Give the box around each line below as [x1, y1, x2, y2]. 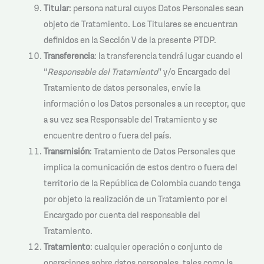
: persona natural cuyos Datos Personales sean [68, 2, 243, 14]
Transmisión [43, 146, 90, 157]
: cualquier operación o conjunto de [90, 241, 223, 253]
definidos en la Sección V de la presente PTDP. [43, 34, 216, 46]
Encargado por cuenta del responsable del [43, 209, 200, 221]
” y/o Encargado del [157, 66, 230, 78]
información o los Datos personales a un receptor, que [43, 98, 246, 110]
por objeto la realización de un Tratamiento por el [43, 193, 227, 205]
